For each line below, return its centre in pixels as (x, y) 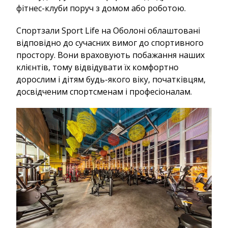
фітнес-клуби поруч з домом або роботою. (101, 8)
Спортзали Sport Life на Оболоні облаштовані (108, 31)
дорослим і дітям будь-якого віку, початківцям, (111, 80)
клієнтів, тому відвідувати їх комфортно (97, 67)
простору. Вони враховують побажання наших (110, 55)
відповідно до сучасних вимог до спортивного (110, 43)
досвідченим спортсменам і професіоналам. (104, 92)
